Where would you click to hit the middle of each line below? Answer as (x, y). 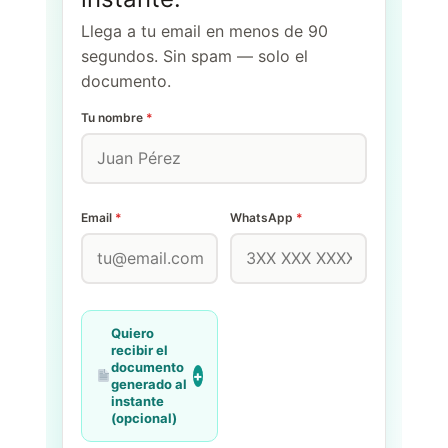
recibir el (139, 349)
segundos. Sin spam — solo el (194, 55)
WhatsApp (263, 217)
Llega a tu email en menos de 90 (204, 30)
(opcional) (143, 417)
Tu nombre (113, 117)
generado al (148, 383)
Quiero (132, 332)
